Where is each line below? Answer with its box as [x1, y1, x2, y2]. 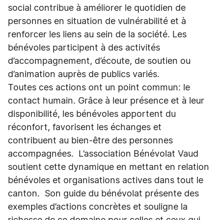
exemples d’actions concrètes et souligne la [8, 203, 188, 212]
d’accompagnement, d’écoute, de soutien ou [8, 57, 191, 66]
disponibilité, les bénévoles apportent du [8, 110, 176, 119]
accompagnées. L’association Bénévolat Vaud [8, 150, 198, 159]
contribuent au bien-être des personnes [8, 137, 173, 145]
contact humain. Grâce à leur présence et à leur [8, 97, 204, 106]
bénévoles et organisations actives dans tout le [8, 176, 203, 185]
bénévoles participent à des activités [8, 44, 160, 53]
